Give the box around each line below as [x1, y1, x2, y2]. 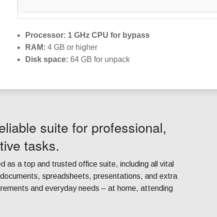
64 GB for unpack [68, 55, 130, 64]
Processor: [25, 31, 66, 40]
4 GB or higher [46, 43, 97, 52]
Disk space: [25, 55, 68, 64]
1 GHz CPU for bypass [66, 31, 150, 40]
